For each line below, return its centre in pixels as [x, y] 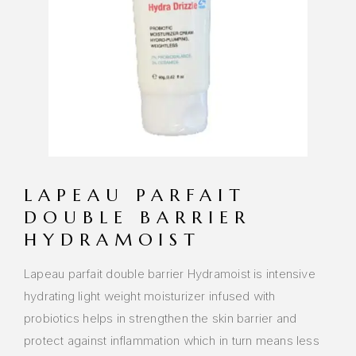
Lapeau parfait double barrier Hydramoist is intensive [170, 274]
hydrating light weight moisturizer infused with [150, 296]
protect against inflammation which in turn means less [172, 341]
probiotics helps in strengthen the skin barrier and [161, 319]
